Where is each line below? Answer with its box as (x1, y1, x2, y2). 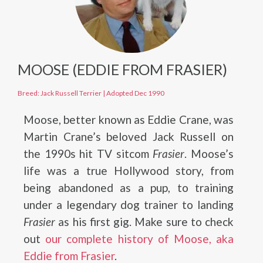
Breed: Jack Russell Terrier (18, 89, 102, 97)
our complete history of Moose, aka (45, 232, 234, 245)
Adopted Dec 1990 (106, 89, 164, 97)
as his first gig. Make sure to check (58, 215, 234, 228)
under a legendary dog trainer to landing (23, 198, 234, 211)
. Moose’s (184, 147, 234, 160)
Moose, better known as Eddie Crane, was (23, 113, 234, 126)
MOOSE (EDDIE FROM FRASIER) (18, 60, 227, 78)
